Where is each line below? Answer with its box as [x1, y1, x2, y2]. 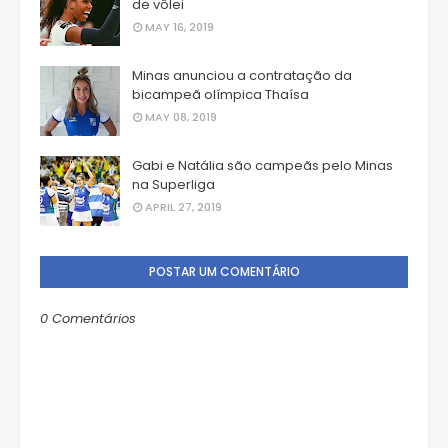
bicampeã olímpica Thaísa [132, 85, 309, 105]
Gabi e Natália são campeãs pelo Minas [132, 156, 393, 176]
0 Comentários [40, 309, 136, 329]
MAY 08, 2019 [145, 109, 217, 126]
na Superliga [132, 175, 215, 195]
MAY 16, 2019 [145, 19, 214, 36]
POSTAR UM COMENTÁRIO [148, 263, 300, 281]
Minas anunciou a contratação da [132, 66, 352, 86]
